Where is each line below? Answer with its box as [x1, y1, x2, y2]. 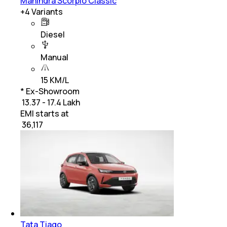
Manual [41, 52, 68, 63]
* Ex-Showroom [20, 86, 80, 97]
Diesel [41, 29, 65, 41]
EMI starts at [20, 108, 69, 120]
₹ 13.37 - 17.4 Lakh [20, 97, 80, 108]
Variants [30, 6, 63, 18]
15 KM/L [41, 74, 69, 86]
